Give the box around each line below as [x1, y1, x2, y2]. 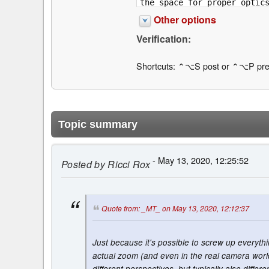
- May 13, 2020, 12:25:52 [150, 154, 249, 167]
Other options [153, 12, 216, 26]
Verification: [136, 31, 191, 46]
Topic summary [58, 118, 138, 131]
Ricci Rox [104, 157, 151, 172]
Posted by [61, 157, 105, 172]
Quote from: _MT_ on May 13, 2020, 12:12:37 [101, 202, 249, 213]
